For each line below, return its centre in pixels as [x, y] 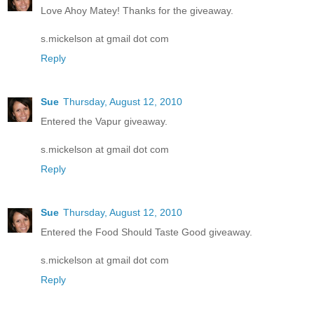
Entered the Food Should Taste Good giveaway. [146, 232]
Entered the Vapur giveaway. [104, 121]
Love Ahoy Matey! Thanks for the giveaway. [137, 10]
